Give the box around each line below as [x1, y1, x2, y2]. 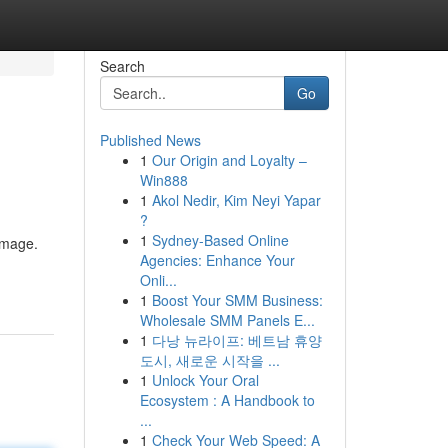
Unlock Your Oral [151, 370, 259, 390]
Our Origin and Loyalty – [151, 150, 307, 170]
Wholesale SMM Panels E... [139, 310, 315, 330]
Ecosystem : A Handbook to [139, 390, 315, 410]
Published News [99, 130, 201, 150]
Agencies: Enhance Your [139, 250, 295, 270]
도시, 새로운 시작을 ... [139, 350, 280, 370]
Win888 [139, 170, 188, 190]
